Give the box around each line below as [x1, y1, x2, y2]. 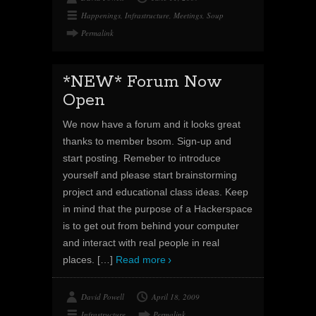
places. [63, 254, 97, 265]
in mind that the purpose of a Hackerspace [63, 203, 253, 214]
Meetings [174, 10, 202, 20]
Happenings [81, 10, 121, 20]
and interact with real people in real [63, 237, 219, 248]
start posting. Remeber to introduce [63, 152, 221, 164]
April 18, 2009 [152, 291, 200, 302]
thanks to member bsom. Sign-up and [63, 135, 231, 147]
